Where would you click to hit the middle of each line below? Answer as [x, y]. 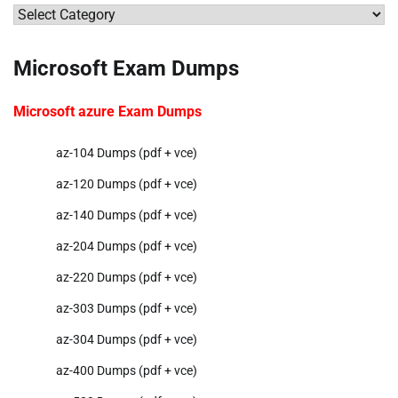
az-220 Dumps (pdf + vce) [127, 278]
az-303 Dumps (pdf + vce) [127, 309]
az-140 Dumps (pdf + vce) [127, 215]
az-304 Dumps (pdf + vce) [127, 340]
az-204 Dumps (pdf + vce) [127, 247]
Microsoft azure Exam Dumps [107, 112]
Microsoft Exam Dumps [126, 68]
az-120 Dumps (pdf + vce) [127, 184]
